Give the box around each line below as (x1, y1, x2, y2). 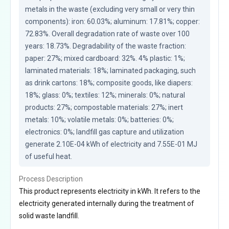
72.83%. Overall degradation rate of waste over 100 (25, 29, 190, 38)
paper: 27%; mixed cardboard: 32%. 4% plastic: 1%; (25, 54, 185, 62)
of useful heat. (25, 152, 72, 161)
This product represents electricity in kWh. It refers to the (19, 187, 200, 195)
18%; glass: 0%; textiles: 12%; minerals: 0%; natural (25, 90, 185, 99)
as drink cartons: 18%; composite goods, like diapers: (25, 78, 193, 87)
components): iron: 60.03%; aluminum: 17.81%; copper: (25, 17, 200, 26)
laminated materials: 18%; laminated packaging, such (25, 66, 196, 75)
